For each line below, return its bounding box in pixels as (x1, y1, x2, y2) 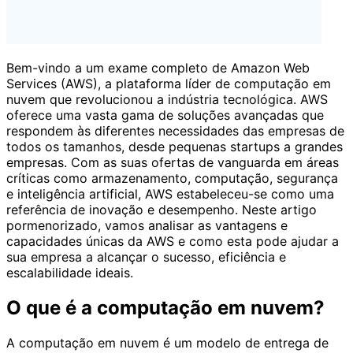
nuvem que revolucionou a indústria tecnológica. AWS (6, 91, 328, 107)
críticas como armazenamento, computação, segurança (6, 169, 338, 186)
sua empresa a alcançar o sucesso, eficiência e (6, 248, 286, 265)
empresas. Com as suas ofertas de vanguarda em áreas (6, 154, 339, 170)
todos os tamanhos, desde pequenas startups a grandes (6, 138, 343, 154)
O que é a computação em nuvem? (6, 295, 325, 319)
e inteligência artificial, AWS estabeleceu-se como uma (6, 185, 334, 202)
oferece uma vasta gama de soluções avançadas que (6, 106, 324, 123)
